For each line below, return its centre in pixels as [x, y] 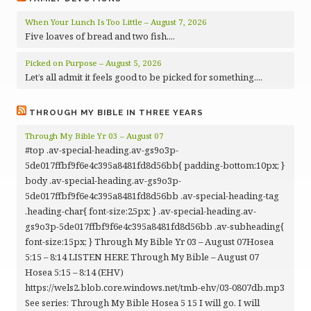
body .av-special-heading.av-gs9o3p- [103, 180]
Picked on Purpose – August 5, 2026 [93, 63]
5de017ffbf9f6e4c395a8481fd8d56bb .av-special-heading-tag [152, 196]
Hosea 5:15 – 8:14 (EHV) [74, 272]
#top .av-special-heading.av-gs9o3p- [102, 150]
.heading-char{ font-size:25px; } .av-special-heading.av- [141, 211]
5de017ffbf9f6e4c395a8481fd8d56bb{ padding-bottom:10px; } [155, 165]
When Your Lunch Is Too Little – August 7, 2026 [116, 22]
